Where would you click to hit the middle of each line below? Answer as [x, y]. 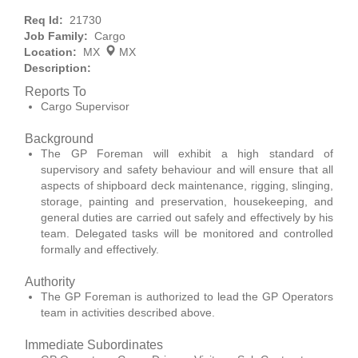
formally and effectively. [100, 249]
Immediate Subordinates [94, 345]
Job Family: [59, 36]
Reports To [56, 91]
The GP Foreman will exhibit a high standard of [187, 153]
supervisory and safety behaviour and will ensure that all [187, 169]
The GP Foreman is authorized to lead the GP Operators [187, 296]
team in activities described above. [128, 312]
